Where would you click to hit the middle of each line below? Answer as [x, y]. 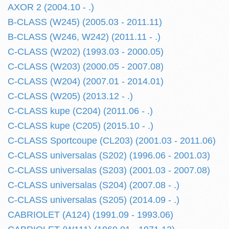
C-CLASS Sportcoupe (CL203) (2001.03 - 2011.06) [112, 141]
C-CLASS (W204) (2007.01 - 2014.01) [86, 81]
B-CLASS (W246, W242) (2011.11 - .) [84, 37]
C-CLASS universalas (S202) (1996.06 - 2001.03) [109, 155]
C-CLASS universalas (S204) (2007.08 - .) [94, 185]
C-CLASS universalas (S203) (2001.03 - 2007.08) [109, 170]
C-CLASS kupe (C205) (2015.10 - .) [81, 126]
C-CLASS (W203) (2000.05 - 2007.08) [86, 66]
